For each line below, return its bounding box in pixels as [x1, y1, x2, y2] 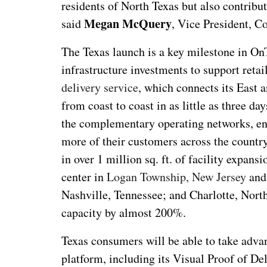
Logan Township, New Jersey [107, 168, 247, 185]
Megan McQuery [84, 14, 172, 32]
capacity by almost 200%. [61, 204, 187, 221]
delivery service [61, 79, 139, 95]
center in [61, 168, 107, 185]
